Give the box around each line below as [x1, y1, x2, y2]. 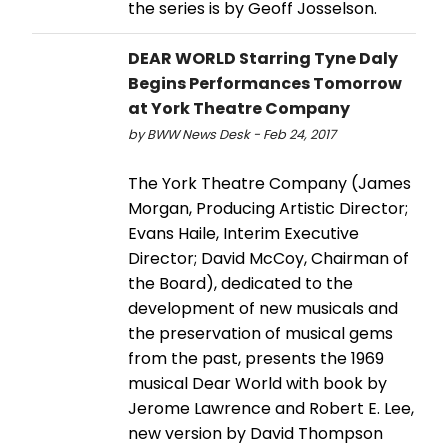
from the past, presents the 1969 [128, 346, 384, 370]
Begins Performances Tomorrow [128, 71, 402, 95]
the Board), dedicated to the [128, 271, 353, 295]
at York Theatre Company [128, 96, 350, 120]
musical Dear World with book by [128, 371, 387, 395]
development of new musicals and [128, 296, 398, 320]
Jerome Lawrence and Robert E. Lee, [128, 396, 414, 420]
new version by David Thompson [128, 421, 383, 445]
